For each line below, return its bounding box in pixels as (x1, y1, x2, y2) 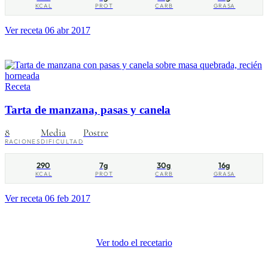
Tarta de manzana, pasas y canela (5, 103, 170, 116)
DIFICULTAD (41, 137, 84, 145)
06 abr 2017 (45, 25, 90, 36)
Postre (83, 126, 109, 139)
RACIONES (5, 137, 41, 145)
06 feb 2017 (45, 193, 90, 203)
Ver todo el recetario (96, 237, 172, 248)
